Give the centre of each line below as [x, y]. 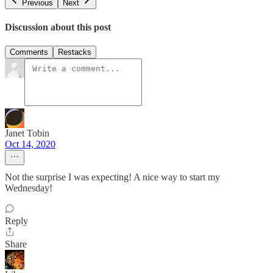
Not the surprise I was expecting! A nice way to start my [112, 177]
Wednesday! [29, 188]
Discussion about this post [58, 27]
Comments [29, 52]
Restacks [75, 52]
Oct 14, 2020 [30, 144]
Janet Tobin [27, 133]
